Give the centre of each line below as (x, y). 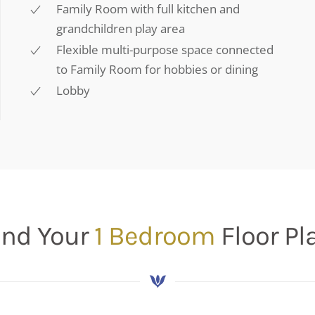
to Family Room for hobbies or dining (157, 69)
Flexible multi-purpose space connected (165, 49)
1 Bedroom (157, 236)
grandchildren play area (121, 28)
